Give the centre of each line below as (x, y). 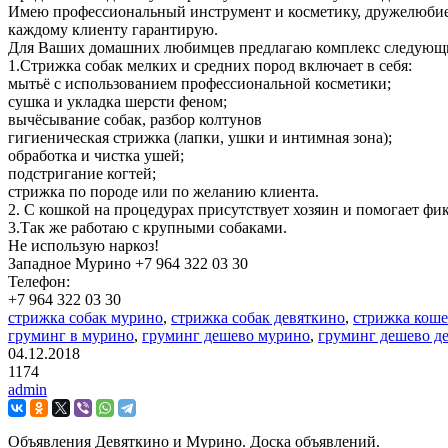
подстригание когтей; (82, 174)
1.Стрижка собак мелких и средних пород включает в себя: (210, 66)
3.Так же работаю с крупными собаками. (147, 228)
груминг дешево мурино (226, 336)
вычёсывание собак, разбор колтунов (135, 120)
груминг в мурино (71, 336)
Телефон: (39, 282)
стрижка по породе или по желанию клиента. (163, 192)
